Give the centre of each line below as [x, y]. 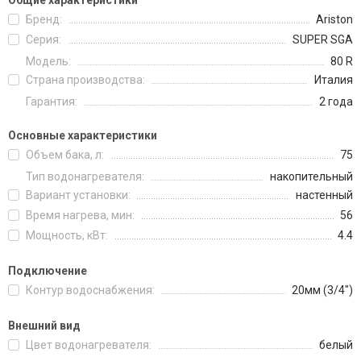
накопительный [311, 176]
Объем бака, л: [65, 155]
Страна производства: [85, 80]
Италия [334, 80]
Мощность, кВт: [67, 235]
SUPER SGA [323, 39]
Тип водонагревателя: [85, 176]
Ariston [334, 19]
